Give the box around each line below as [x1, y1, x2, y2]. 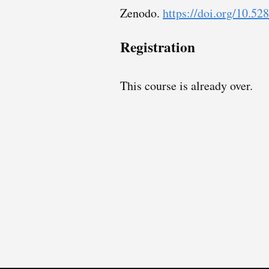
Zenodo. [120, 5, 163, 22]
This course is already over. [120, 77, 253, 94]
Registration [120, 36, 195, 57]
